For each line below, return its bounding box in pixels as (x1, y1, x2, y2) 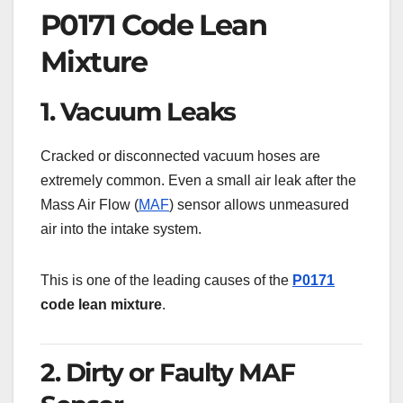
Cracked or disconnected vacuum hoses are (40, 148, 320, 165)
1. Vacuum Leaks (40, 96, 236, 128)
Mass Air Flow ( (40, 197, 139, 213)
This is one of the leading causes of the (40, 273, 292, 289)
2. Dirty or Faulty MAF (40, 357, 295, 389)
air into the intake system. (40, 221, 201, 237)
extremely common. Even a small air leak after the (40, 173, 356, 189)
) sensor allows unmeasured (169, 197, 349, 213)
